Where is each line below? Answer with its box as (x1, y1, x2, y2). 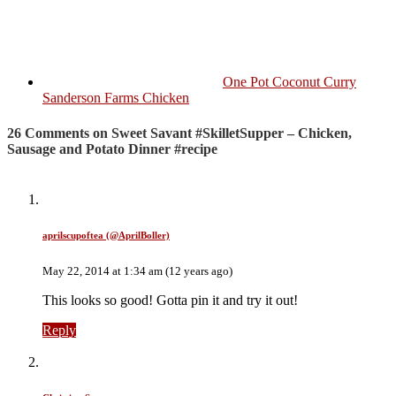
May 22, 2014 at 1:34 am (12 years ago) (42, 263, 232, 278)
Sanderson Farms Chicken (42, 90, 189, 106)
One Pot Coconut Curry (223, 74, 356, 90)
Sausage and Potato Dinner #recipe (7, 141, 217, 156)
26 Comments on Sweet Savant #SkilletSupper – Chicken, (7, 125, 352, 141)
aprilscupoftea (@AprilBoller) (42, 229, 170, 240)
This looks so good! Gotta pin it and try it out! (42, 292, 298, 308)
